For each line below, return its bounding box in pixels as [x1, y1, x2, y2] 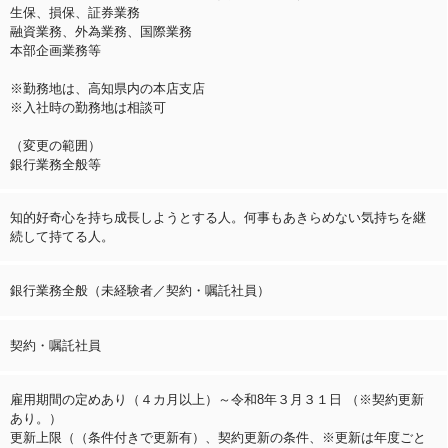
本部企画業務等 [10, 42, 101, 58]
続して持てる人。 [10, 228, 114, 244]
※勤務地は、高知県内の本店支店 [10, 80, 205, 96]
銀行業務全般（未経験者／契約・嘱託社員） [10, 282, 270, 298]
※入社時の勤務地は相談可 [10, 99, 166, 115]
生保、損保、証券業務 [10, 4, 140, 20]
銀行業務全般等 [10, 156, 101, 172]
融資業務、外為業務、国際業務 [10, 23, 192, 39]
